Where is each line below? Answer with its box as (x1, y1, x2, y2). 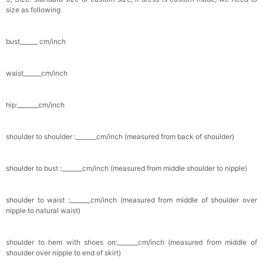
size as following (6, 5, 60, 15)
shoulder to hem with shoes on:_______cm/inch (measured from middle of (6, 238, 257, 247)
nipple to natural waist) (6, 206, 80, 215)
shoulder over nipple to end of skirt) (6, 248, 121, 258)
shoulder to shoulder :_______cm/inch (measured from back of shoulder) (6, 132, 234, 141)
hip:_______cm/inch (6, 100, 65, 110)
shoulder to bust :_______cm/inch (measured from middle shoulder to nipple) (6, 164, 247, 173)
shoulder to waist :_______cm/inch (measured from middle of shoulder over (6, 195, 257, 205)
